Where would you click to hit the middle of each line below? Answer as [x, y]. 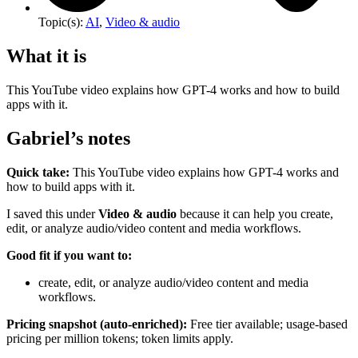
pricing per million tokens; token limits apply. [120, 338]
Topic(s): [61, 22]
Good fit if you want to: [69, 255]
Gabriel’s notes [68, 138]
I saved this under [52, 213]
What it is [46, 56]
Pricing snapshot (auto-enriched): [97, 324]
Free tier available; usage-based [267, 324]
